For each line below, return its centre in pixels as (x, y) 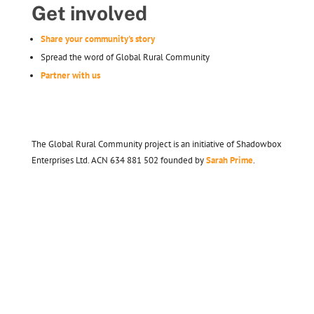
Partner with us (70, 75)
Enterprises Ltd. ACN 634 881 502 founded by (118, 160)
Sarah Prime (229, 160)
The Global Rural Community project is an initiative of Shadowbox (156, 144)
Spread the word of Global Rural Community (125, 57)
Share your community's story (97, 39)
